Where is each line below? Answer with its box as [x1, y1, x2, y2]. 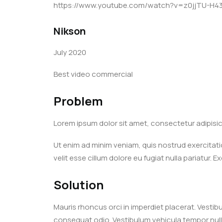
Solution [54, 176, 104, 193]
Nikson [54, 24, 86, 38]
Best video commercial [54, 69, 133, 79]
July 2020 [54, 47, 86, 57]
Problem [54, 93, 103, 109]
